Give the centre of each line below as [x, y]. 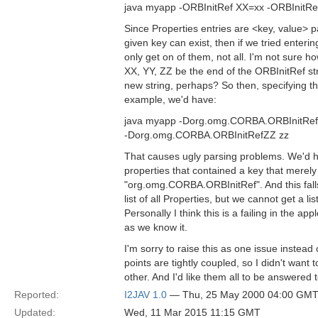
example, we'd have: [170, 99]
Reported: [37, 295]
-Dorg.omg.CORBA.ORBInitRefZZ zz [207, 135]
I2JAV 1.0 [146, 295]
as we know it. [156, 227]
